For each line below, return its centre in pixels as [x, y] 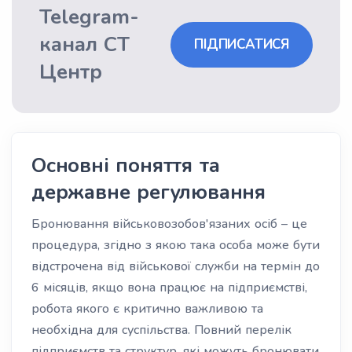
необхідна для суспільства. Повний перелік [161, 330]
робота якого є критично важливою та [147, 309]
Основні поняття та [126, 165]
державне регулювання [148, 192]
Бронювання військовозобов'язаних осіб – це [169, 224]
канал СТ [84, 44]
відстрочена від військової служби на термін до [176, 266]
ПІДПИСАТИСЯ [242, 44]
